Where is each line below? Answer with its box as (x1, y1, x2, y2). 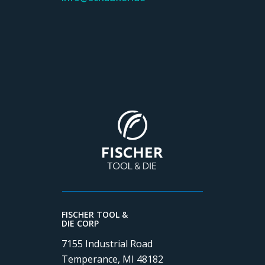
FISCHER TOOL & (61, 209, 128, 221)
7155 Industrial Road (61, 237, 153, 250)
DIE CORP (61, 218, 99, 230)
